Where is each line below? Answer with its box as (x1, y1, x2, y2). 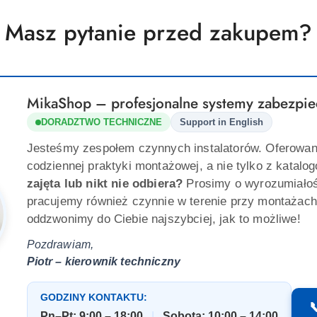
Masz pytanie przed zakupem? (5, 16, 312, 50)
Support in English (179, 117, 263, 128)
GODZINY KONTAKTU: (40, 292, 147, 304)
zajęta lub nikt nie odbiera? (26, 177, 183, 191)
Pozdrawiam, (26, 238, 94, 251)
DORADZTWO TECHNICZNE (40, 117, 162, 128)
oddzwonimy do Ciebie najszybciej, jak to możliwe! (26, 212, 301, 226)
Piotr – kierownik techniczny (26, 255, 180, 268)
